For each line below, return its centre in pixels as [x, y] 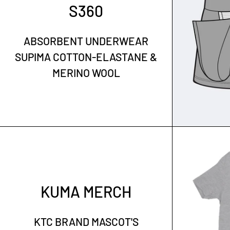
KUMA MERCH [86, 191]
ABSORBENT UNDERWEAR [86, 41]
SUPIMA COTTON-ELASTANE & [86, 57]
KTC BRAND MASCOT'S [86, 221]
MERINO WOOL [86, 73]
